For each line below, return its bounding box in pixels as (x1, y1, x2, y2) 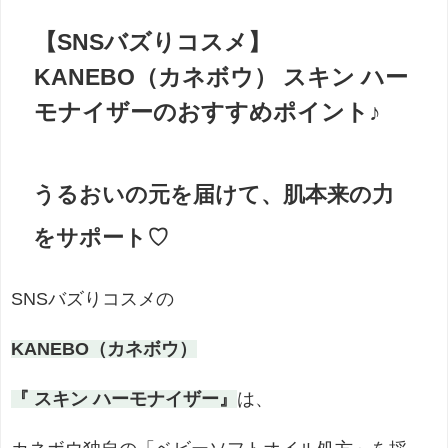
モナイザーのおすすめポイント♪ (34, 100, 382, 124)
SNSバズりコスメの (11, 289, 174, 308)
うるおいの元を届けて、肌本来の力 (32, 183, 394, 206)
